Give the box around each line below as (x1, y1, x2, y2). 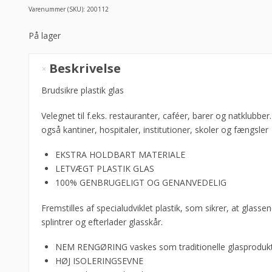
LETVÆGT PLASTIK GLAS (55, 163, 154, 175)
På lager (28, 30, 61, 41)
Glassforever (27, 110, 78, 122)
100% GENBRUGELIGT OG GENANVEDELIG (55, 177, 226, 189)
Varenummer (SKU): (28, 5, 87, 13)
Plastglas (27, 54, 63, 66)
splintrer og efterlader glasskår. (41, 216, 163, 228)
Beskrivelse (49, 60, 121, 77)
